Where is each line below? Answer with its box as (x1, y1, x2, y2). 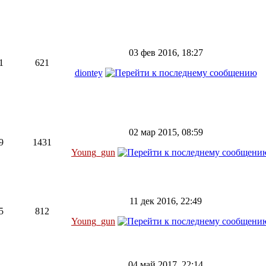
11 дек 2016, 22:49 (129, 196, 202, 206)
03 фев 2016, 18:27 (128, 47, 203, 58)
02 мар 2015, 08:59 (128, 127, 203, 137)
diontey (74, 68, 103, 78)
